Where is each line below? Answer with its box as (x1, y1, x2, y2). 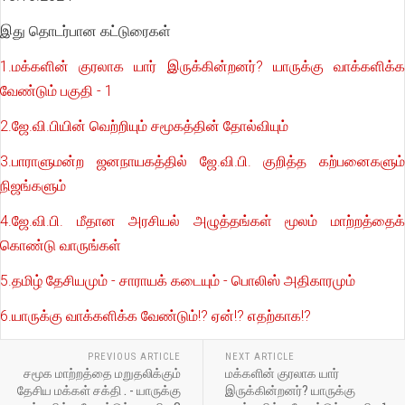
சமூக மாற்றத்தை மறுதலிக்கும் (23, 364, 181, 382)
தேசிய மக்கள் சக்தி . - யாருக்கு (16, 381, 181, 400)
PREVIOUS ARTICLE (87, 351, 181, 363)
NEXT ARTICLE (224, 351, 295, 363)
